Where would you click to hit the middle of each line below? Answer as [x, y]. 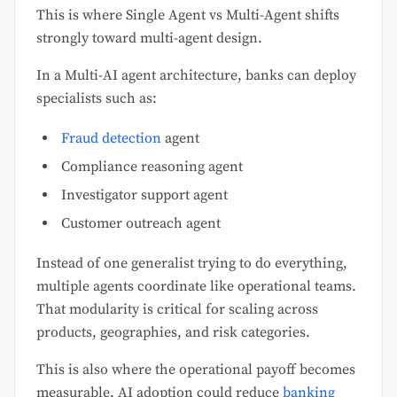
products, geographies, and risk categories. [173, 332]
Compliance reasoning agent [152, 166]
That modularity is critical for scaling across [177, 309]
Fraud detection [111, 138]
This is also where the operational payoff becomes [196, 369]
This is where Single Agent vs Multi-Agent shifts [188, 15]
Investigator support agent [144, 195]
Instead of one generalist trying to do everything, [192, 263]
